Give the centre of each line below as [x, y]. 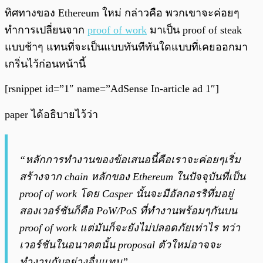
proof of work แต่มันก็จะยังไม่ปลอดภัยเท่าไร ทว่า [130, 227]
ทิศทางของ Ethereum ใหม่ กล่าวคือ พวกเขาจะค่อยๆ [122, 13]
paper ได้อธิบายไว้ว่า [51, 114]
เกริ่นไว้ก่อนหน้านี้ [45, 64]
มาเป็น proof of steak [194, 30]
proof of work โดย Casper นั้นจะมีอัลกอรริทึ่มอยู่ [127, 193]
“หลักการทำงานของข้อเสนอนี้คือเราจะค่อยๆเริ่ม [130, 159]
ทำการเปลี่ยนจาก [46, 30]
